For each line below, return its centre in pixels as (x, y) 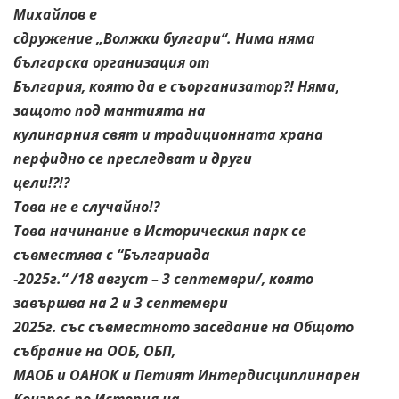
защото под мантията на (110, 110)
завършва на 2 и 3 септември (121, 302)
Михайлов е (55, 14)
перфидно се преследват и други (133, 158)
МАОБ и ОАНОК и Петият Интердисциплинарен (187, 375)
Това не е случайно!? (86, 206)
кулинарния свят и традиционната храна (168, 134)
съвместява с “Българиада (112, 254)
